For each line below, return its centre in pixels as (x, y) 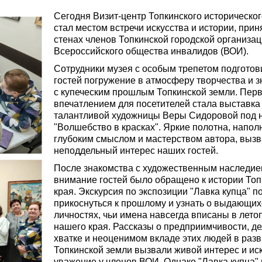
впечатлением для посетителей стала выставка (157, 104)
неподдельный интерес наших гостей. (136, 151)
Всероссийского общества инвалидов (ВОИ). (151, 51)
